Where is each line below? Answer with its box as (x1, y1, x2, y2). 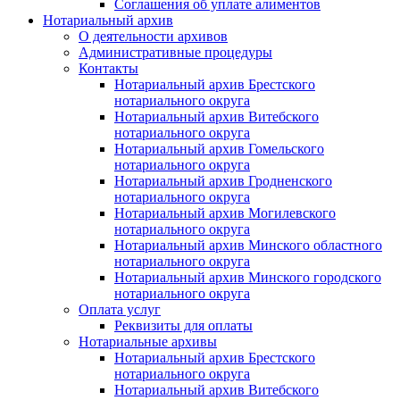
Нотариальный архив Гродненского (114, 172, 332, 188)
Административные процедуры (79, 44, 272, 60)
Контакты (79, 60, 138, 76)
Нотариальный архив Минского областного (114, 237, 382, 253)
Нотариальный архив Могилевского (114, 204, 336, 221)
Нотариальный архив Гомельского (114, 140, 324, 156)
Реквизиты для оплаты (114, 317, 253, 333)
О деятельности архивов (79, 28, 228, 44)
